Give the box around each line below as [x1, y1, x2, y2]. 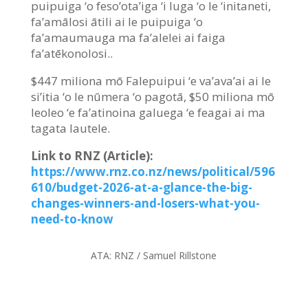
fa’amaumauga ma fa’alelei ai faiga [30, 29, 225, 45]
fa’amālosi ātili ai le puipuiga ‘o [30, 13, 203, 30]
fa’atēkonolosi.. [30, 45, 113, 61]
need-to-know [30, 210, 113, 227]
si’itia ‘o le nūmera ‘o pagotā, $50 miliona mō [30, 88, 274, 104]
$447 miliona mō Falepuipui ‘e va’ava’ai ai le [30, 72, 271, 89]
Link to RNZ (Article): [30, 147, 153, 164]
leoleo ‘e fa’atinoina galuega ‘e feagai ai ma [30, 104, 265, 120]
